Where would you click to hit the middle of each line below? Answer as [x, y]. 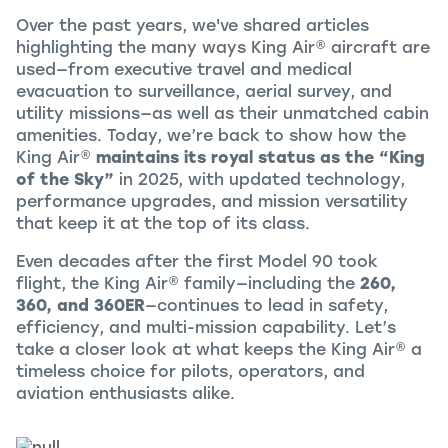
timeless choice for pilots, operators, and [190, 371]
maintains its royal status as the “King [260, 157]
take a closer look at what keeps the [173, 349]
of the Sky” [65, 179]
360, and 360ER [80, 305]
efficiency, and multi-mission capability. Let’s [206, 327]
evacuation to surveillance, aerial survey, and [204, 91]
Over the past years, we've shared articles [192, 25]
